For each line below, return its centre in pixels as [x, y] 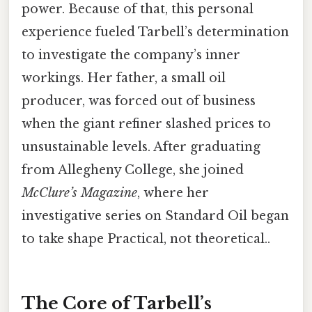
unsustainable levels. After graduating [141, 147]
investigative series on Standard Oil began [155, 216]
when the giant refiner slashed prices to [146, 124]
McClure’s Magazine [79, 193]
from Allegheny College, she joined [133, 170]
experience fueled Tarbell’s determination [155, 32]
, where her [173, 193]
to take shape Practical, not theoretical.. [146, 239]
